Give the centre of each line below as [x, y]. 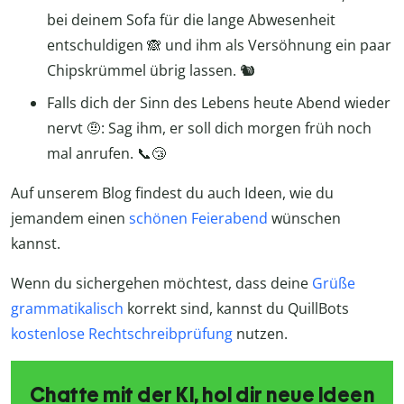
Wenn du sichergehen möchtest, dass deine [161, 284]
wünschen [304, 219]
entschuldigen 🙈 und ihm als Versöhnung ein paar [219, 46]
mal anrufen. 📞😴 [106, 154]
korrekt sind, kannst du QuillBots [236, 309]
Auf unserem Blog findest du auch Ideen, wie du [172, 193]
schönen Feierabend [198, 219]
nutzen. [260, 334]
